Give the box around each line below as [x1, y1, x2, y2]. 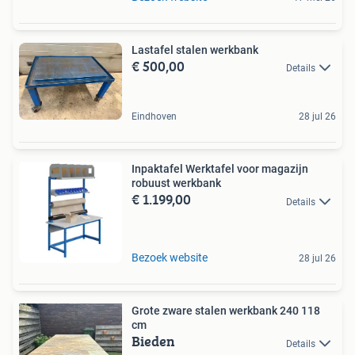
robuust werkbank [132, 177, 221, 190]
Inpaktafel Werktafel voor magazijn [132, 162, 308, 176]
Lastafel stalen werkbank [132, 43, 258, 56]
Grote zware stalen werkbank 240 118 [132, 304, 301, 318]
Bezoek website [132, 251, 208, 265]
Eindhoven [132, 111, 177, 123]
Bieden [132, 330, 175, 353]
